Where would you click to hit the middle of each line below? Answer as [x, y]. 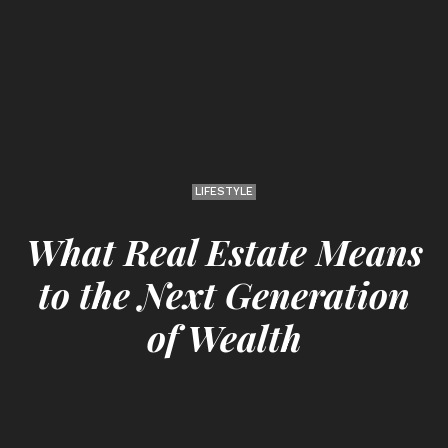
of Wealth [224, 336]
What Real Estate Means [224, 250]
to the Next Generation [224, 293]
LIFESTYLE [224, 191]
